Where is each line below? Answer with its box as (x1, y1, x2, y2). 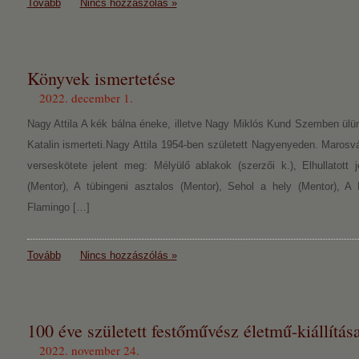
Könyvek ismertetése (26, 67, 175, 90)
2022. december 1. (38, 90, 133, 106)
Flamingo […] (26, 201, 90, 213)
